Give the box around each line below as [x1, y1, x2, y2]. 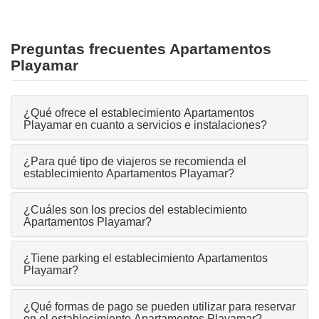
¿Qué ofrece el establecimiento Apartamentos [23, 107, 254, 120]
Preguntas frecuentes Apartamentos [11, 41, 271, 58]
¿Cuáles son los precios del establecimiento [23, 204, 247, 216]
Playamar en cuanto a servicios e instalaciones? [23, 119, 267, 132]
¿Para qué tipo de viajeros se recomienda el [23, 155, 246, 168]
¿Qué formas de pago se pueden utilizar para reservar [23, 300, 296, 313]
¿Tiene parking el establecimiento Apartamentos [23, 252, 268, 265]
